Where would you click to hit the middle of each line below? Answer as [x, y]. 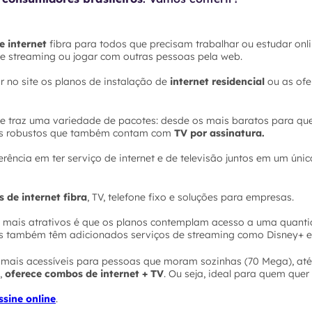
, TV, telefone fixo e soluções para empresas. [190, 197]
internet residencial [219, 82]
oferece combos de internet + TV [84, 274]
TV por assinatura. [219, 133]
